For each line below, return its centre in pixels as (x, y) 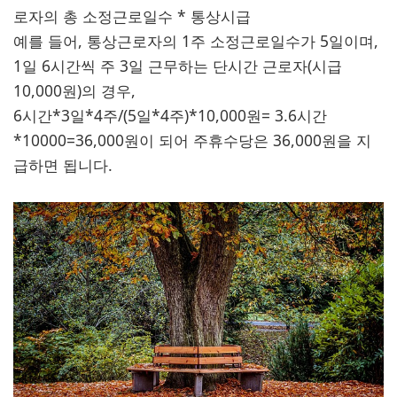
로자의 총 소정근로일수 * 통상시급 (132, 16)
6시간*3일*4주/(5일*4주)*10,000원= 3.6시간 (170, 115)
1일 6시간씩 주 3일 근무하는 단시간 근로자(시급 (178, 66)
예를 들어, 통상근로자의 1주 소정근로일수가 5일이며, (196, 41)
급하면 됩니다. (63, 165)
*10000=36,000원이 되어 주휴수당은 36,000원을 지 (192, 140)
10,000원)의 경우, (77, 90)
